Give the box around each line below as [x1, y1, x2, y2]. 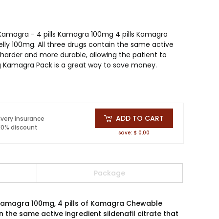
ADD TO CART [116, 113, 164, 123]
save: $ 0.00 [118, 129, 150, 136]
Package [94, 168, 126, 178]
